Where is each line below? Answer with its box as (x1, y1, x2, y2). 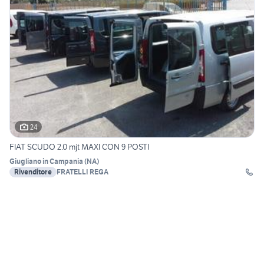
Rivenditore (14, 167, 52, 177)
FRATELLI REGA (57, 167, 108, 177)
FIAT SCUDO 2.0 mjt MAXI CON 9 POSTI (9, 141, 149, 153)
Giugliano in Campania (9, 157, 83, 166)
